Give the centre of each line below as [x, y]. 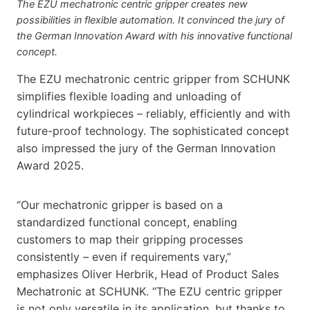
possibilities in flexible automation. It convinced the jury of [151, 19]
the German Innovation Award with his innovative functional [154, 35]
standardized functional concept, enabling [127, 222]
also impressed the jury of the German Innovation [146, 148]
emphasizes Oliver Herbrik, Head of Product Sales [148, 274]
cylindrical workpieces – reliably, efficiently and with [153, 113]
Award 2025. [50, 165]
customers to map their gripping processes [130, 239]
